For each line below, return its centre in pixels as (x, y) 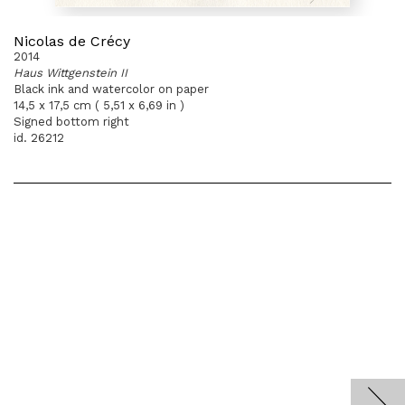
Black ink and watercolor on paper (111, 89)
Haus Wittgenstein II (71, 73)
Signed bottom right (71, 122)
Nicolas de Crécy (72, 41)
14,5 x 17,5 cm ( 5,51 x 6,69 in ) (99, 105)
